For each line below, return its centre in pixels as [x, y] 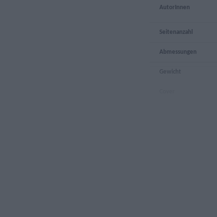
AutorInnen [175, 7]
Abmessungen [178, 52]
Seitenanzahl [176, 32]
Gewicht [170, 72]
